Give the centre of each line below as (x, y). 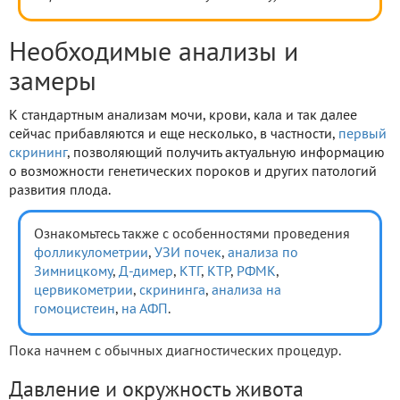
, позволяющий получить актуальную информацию (226, 153)
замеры (53, 83)
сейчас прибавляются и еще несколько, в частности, (174, 134)
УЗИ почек (188, 253)
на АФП (145, 309)
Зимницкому (73, 272)
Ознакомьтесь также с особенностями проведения (192, 234)
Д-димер (146, 272)
